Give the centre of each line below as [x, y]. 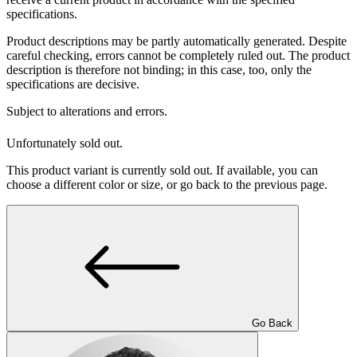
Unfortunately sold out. [65, 143]
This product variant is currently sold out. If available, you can [162, 170]
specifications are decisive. [73, 84]
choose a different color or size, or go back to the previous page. [167, 184]
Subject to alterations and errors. [87, 112]
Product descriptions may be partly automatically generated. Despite [177, 41]
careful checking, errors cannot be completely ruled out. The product [178, 56]
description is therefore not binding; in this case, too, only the [159, 70]
